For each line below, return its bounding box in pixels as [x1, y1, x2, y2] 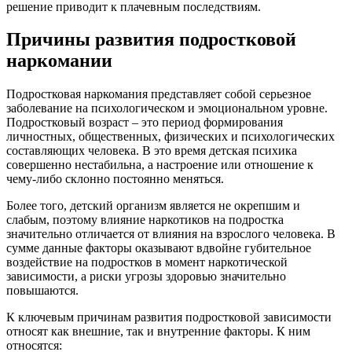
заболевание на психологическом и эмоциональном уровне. [6, 101, 328, 115]
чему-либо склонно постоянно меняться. [6, 172, 224, 186]
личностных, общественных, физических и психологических [6, 130, 335, 144]
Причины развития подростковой [6, 29, 296, 50]
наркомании [6, 50, 112, 71]
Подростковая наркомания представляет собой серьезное [6, 87, 311, 101]
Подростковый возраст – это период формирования [6, 115, 283, 130]
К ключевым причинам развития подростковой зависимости [6, 310, 332, 324]
